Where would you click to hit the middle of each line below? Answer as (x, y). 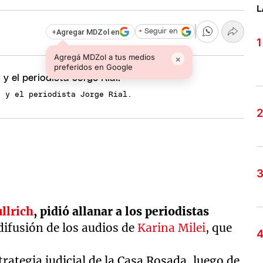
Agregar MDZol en (87, 32)
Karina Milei (172, 228)
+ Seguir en (158, 32)
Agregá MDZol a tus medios (105, 57)
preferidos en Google (94, 67)
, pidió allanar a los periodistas (122, 211)
